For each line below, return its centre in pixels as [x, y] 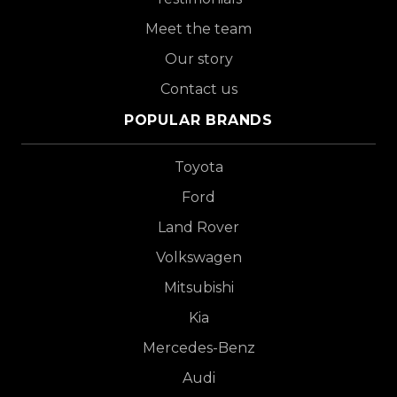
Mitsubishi [198, 287]
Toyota [198, 167]
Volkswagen [198, 257]
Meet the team [198, 28]
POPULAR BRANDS [198, 120]
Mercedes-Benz [198, 347]
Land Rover [198, 227]
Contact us [198, 89]
